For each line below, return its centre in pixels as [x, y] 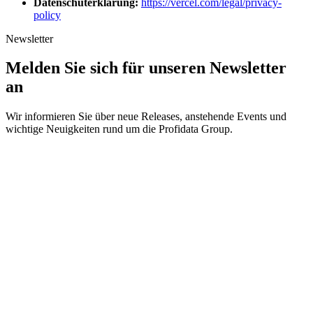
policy [47, 15]
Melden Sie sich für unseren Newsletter [146, 68]
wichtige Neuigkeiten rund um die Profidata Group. [119, 129]
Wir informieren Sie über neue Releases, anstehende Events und [146, 117]
